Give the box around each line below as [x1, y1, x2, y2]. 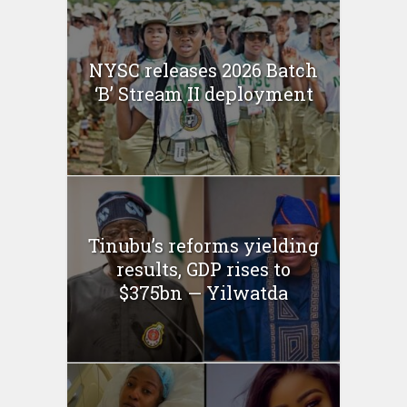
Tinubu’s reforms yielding [88, 233, 319, 258]
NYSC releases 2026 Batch [89, 58, 318, 83]
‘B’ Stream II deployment [94, 82, 313, 106]
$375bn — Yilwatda [119, 281, 288, 305]
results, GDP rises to [116, 257, 291, 282]
